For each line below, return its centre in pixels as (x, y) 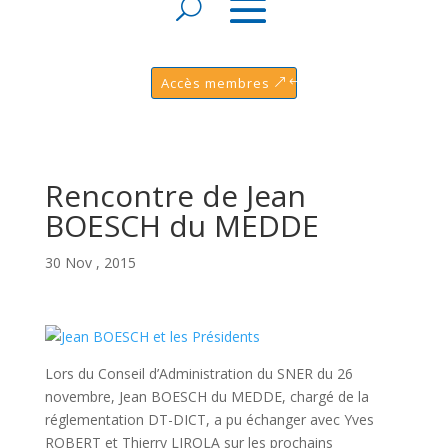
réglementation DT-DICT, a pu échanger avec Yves (209, 419)
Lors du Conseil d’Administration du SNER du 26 (198, 373)
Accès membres (216, 82)
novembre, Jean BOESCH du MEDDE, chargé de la (206, 396)
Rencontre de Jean (175, 195)
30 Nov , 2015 (90, 262)
